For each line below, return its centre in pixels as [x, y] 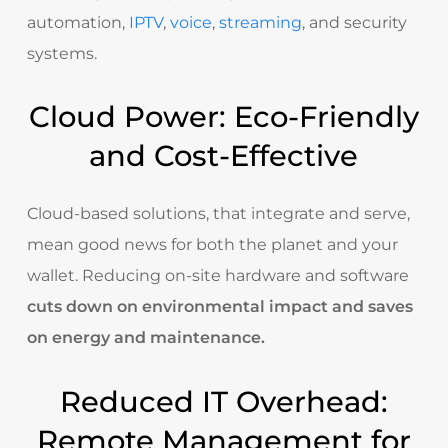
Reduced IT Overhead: [223, 401]
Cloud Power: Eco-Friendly [223, 117]
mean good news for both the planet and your [212, 245]
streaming [260, 22]
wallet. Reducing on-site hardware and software [217, 276]
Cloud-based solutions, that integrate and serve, [218, 214]
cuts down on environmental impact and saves [219, 307]
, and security [354, 22]
